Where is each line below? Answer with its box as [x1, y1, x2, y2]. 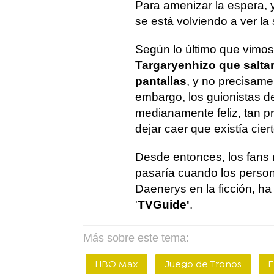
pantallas [135, 75, 187, 87]
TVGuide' [138, 198, 190, 211]
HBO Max [95, 259, 138, 271]
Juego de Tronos [165, 259, 242, 271]
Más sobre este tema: [83, 232, 189, 244]
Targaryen [135, 59, 192, 72]
